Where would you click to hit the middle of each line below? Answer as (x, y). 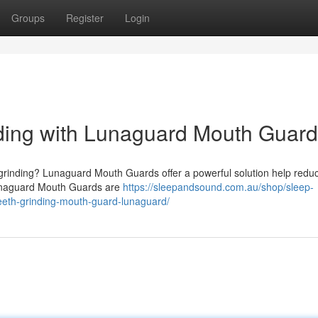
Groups (28, 18)
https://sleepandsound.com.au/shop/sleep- (218, 187)
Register (85, 18)
